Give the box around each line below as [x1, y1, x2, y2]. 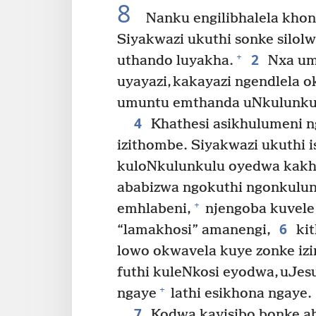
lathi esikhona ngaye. [167, 285, 312, 302]
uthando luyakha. [117, 52, 233, 69]
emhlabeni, [117, 200, 191, 217]
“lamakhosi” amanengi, [117, 221, 272, 238]
